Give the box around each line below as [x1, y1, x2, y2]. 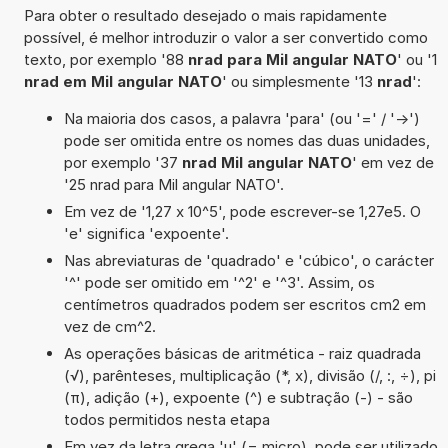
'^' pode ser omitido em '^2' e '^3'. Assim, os [63, 272, 375, 292]
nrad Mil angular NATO [181, 152, 352, 172]
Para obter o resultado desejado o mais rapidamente [23, 5, 387, 25]
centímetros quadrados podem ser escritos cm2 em [63, 294, 426, 314]
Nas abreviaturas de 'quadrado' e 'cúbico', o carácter [63, 250, 434, 270]
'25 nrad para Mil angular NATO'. [63, 174, 284, 194]
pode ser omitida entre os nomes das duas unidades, [63, 130, 430, 150]
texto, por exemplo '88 [23, 49, 188, 69]
